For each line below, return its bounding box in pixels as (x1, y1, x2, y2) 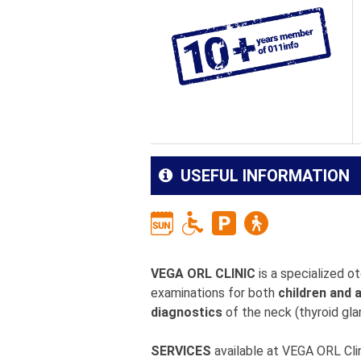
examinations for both (151, 285, 278, 301)
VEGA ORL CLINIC (151, 266, 255, 281)
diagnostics (151, 305, 222, 320)
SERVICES (151, 343, 211, 359)
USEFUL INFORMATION (176, 166, 350, 185)
